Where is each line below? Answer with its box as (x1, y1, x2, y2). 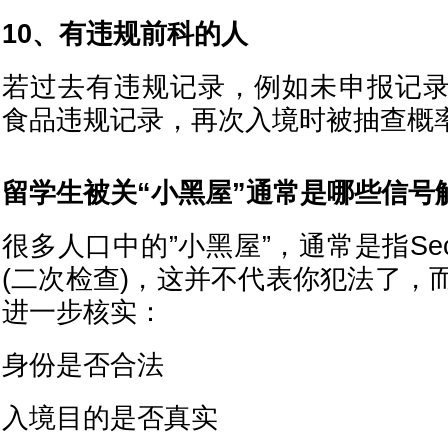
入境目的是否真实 (2, 403, 218, 433)
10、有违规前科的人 (2, 19, 248, 49)
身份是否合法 (2, 350, 164, 380)
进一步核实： (2, 297, 164, 327)
